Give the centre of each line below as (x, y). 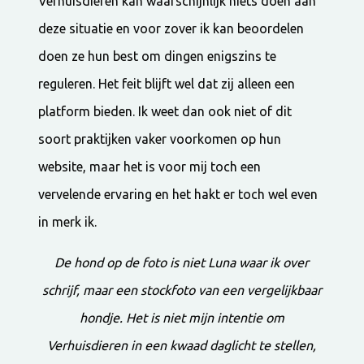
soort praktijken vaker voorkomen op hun (160, 139)
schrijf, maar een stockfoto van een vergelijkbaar (182, 290)
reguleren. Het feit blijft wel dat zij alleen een (167, 83)
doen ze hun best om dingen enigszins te (158, 56)
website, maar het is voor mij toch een (150, 166)
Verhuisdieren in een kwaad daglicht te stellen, (182, 345)
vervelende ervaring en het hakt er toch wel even (178, 194)
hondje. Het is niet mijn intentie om (182, 317)
